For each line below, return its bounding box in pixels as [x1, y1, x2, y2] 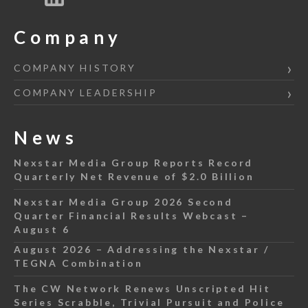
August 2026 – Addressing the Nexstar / [14, 243, 269, 255]
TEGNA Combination [14, 257, 143, 269]
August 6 [14, 223, 70, 235]
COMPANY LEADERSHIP [14, 87, 157, 98]
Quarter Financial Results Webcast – [14, 210, 249, 221]
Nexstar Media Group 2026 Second [14, 196, 233, 208]
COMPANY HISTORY [14, 62, 136, 74]
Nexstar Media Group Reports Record [14, 157, 254, 168]
